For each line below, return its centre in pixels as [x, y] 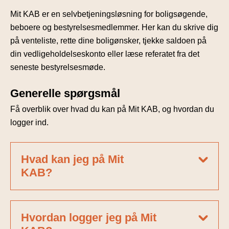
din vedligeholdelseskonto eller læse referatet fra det [105, 54]
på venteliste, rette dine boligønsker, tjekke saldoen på [108, 41]
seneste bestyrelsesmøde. [58, 67]
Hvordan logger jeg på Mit [89, 218]
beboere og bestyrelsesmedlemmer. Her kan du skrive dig [114, 28]
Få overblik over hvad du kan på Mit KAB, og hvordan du [112, 109]
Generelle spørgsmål [65, 94]
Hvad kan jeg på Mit [72, 159]
